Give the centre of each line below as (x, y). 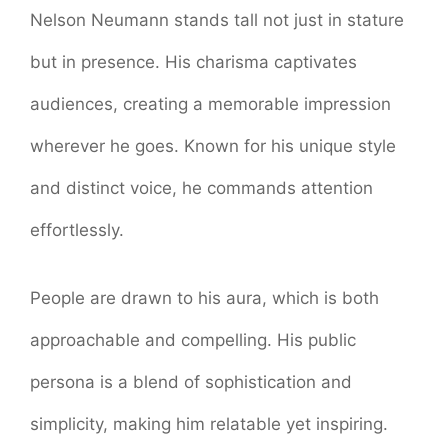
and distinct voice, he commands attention (201, 188)
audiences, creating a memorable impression (210, 104)
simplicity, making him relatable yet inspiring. (209, 423)
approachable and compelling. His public (193, 339)
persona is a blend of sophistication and (191, 381)
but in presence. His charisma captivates (193, 62)
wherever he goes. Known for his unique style (213, 146)
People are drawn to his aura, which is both (204, 297)
